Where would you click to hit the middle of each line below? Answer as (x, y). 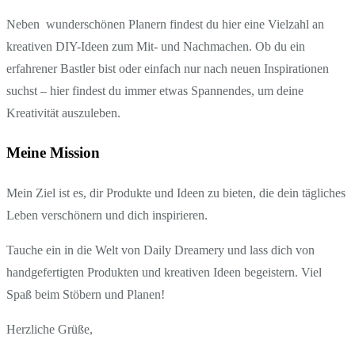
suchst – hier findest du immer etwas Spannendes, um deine (155, 91)
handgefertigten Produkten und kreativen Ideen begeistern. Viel (164, 272)
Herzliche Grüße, (50, 329)
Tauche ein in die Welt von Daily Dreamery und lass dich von (160, 250)
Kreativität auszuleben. (63, 113)
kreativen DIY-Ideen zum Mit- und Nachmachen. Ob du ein (156, 47)
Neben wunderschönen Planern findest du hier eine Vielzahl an (165, 25)
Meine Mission (53, 153)
